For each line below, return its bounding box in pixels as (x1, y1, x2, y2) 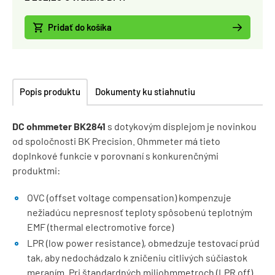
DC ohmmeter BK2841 (12, 120, 106, 132)
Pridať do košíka (48, 21, 112, 33)
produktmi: (12, 165, 60, 176)
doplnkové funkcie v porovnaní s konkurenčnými (12, 150, 219, 161)
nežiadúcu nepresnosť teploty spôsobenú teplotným (27, 206, 252, 218)
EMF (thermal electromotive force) (27, 221, 174, 233)
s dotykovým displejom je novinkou (106, 120, 257, 132)
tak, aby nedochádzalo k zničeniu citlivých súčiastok (27, 252, 247, 263)
